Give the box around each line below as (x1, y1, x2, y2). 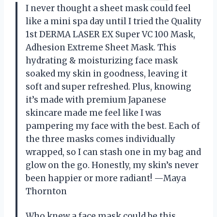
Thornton (26, 186, 67, 197)
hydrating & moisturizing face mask (26, 55, 178, 66)
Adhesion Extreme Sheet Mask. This (26, 42, 176, 53)
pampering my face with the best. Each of (26, 120, 200, 131)
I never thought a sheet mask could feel (26, 2, 191, 14)
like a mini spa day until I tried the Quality (26, 15, 201, 27)
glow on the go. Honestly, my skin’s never (26, 159, 199, 170)
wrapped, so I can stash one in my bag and (26, 146, 201, 157)
